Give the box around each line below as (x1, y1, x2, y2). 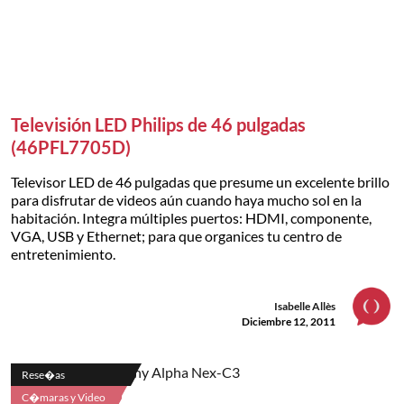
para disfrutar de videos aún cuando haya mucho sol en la (11, 190, 362, 208)
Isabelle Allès (274, 298, 335, 313)
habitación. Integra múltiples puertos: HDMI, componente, (11, 208, 372, 226)
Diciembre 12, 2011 (242, 314, 335, 328)
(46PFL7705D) (11, 135, 131, 158)
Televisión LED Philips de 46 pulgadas (11, 113, 306, 135)
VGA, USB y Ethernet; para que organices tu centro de (11, 226, 342, 244)
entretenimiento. (11, 244, 115, 262)
